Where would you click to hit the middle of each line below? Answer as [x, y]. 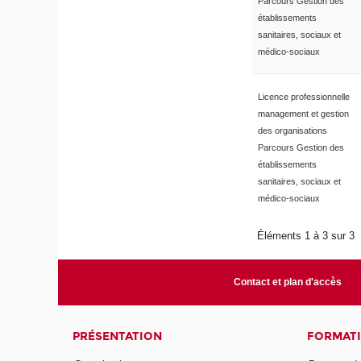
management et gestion [303, 113]
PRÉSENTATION [118, 336]
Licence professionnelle [303, 96]
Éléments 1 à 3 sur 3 [308, 235]
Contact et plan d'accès [287, 282]
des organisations [292, 130]
